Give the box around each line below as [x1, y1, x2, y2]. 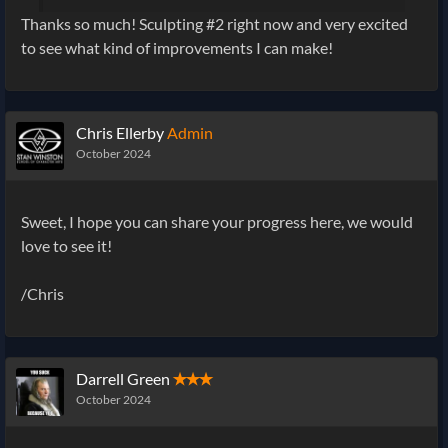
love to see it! [21, 235, 112, 255]
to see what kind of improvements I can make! [21, 37, 333, 57]
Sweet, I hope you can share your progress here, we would [21, 211, 413, 231]
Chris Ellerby [76, 122, 164, 142]
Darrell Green [76, 368, 170, 388]
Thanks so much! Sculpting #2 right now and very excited [21, 13, 408, 33]
